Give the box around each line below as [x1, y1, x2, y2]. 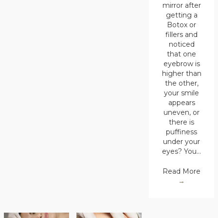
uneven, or [163, 108, 200, 117]
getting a [165, 11, 198, 20]
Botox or [167, 20, 197, 30]
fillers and [165, 30, 198, 39]
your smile [164, 89, 200, 98]
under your [163, 137, 200, 146]
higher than [162, 69, 201, 78]
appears [168, 98, 195, 108]
